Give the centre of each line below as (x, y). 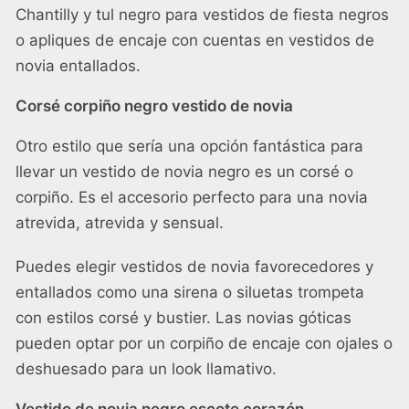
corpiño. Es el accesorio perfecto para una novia (192, 198)
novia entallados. (78, 66)
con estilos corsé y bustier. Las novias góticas (184, 318)
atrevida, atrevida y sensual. (120, 223)
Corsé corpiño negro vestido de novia (154, 106)
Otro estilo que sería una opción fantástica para (189, 147)
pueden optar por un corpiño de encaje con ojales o (204, 344)
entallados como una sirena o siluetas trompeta (190, 293)
